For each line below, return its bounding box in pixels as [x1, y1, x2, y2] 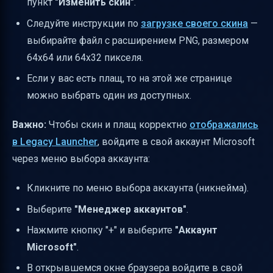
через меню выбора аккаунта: [12, 153, 150, 165]
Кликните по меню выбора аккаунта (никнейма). [27, 182, 249, 194]
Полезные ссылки [42, 32, 126, 44]
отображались [190, 119, 258, 131]
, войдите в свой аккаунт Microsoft [97, 136, 255, 148]
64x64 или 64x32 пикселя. [27, 51, 143, 63]
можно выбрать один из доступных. [27, 90, 191, 102]
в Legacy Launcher [12, 136, 97, 148]
